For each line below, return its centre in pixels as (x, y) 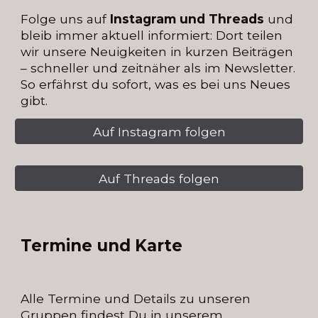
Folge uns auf (64, 19)
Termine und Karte (102, 246)
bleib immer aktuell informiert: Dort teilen (152, 35)
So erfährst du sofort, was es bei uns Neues (156, 84)
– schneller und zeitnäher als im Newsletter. (158, 68)
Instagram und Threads (186, 19)
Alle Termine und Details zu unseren (136, 299)
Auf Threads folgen (159, 178)
